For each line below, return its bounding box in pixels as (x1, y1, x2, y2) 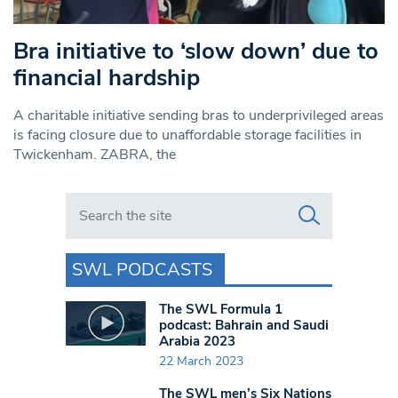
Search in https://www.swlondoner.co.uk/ (65, 191, 325, 211)
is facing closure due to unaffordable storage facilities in (13, 124, 362, 145)
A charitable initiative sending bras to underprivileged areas (13, 105, 384, 125)
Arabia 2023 (159, 331, 235, 350)
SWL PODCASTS (72, 257, 212, 282)
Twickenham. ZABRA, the (13, 144, 176, 164)
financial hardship (13, 61, 200, 93)
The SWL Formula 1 (159, 299, 283, 318)
